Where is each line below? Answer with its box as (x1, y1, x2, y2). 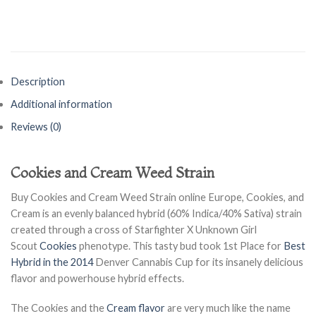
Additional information (11, 98, 112, 111)
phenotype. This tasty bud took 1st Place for (77, 239, 284, 252)
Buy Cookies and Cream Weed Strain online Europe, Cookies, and (11, 190, 304, 203)
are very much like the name (165, 301, 291, 314)
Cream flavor (107, 301, 165, 314)
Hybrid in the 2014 (11, 255, 93, 268)
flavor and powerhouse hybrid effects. (11, 272, 184, 284)
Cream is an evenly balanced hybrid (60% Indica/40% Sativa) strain (11, 207, 302, 219)
